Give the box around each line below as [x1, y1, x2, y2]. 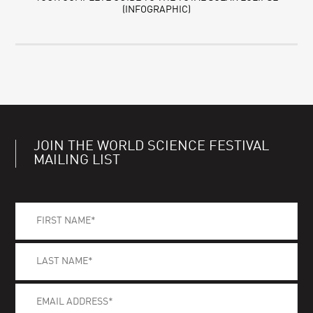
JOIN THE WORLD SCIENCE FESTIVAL [34, 140, 270, 154]
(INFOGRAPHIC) [122, 5, 191, 15]
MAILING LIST [34, 154, 121, 168]
